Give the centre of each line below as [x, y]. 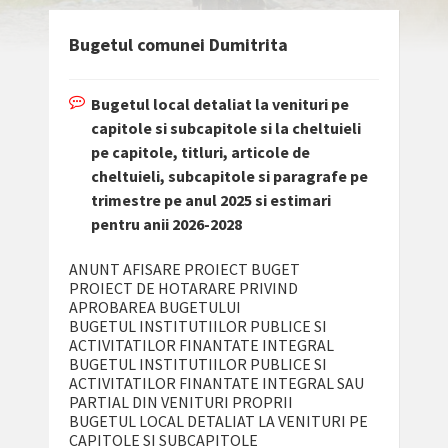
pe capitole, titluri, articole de [200, 152]
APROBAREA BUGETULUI [154, 307]
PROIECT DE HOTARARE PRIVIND [183, 288]
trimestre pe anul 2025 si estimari [210, 200]
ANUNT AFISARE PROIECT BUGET [184, 269]
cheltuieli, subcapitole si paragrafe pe [229, 176]
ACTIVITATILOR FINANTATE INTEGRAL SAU [216, 383]
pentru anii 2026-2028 [166, 224]
